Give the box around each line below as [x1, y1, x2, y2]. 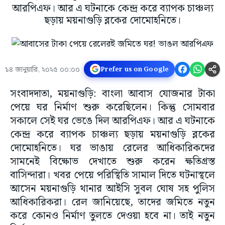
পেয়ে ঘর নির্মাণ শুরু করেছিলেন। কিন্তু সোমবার [10, 99, 215, 116]
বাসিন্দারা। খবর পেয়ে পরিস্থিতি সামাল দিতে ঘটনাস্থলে [10, 167, 215, 183]
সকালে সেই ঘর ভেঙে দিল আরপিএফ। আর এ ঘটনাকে [10, 113, 215, 129]
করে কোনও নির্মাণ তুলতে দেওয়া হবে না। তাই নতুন [10, 208, 215, 224]
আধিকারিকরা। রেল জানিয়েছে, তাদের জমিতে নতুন [10, 194, 215, 210]
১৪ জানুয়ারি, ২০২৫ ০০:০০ [5, 64, 80, 76]
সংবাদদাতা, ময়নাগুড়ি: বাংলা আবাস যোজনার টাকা [10, 86, 215, 102]
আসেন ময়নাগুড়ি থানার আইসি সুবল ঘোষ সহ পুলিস [10, 181, 215, 197]
